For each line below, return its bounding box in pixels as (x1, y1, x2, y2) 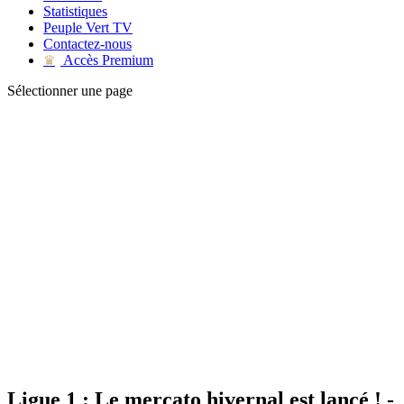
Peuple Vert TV (43, 20, 133, 35)
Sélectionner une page (7, 83, 133, 98)
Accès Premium (60, 52, 153, 68)
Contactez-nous (43, 36, 132, 51)
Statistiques (43, 4, 107, 19)
